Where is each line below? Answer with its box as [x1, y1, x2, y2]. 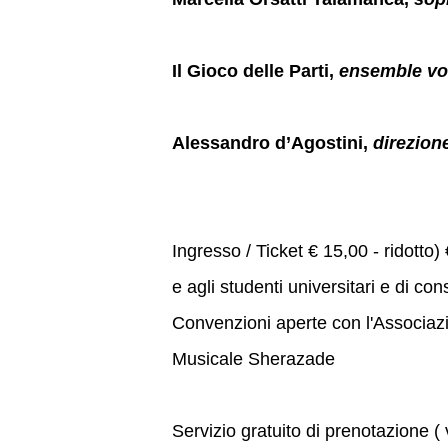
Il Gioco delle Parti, [172, 61, 339, 81]
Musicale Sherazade [172, 349, 335, 369]
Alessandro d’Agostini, [172, 133, 373, 153]
